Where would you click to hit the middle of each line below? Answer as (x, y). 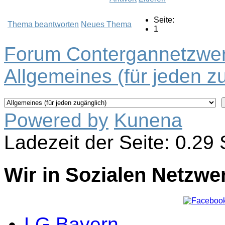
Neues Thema (106, 25)
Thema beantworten (43, 25)
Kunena (148, 121)
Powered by (56, 121)
